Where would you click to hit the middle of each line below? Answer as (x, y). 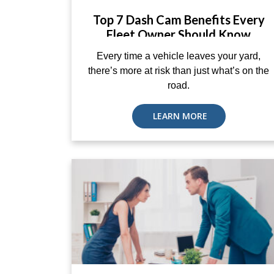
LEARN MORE (179, 116)
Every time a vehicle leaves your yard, (179, 56)
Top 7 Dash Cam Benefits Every (179, 20)
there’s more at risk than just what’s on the (179, 71)
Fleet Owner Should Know (179, 34)
